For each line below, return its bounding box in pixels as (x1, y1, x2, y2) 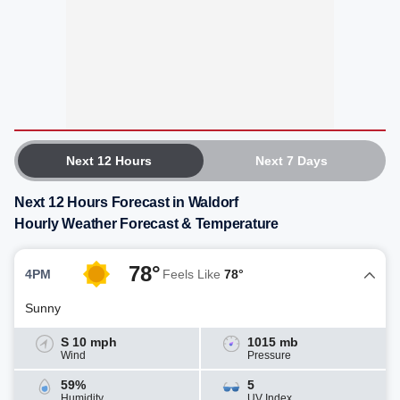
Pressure (247, 349, 291, 362)
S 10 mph (61, 335, 117, 349)
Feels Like (162, 267, 224, 281)
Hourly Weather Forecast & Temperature (14, 216, 279, 231)
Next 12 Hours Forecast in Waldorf (14, 195, 238, 210)
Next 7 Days (254, 154, 328, 168)
